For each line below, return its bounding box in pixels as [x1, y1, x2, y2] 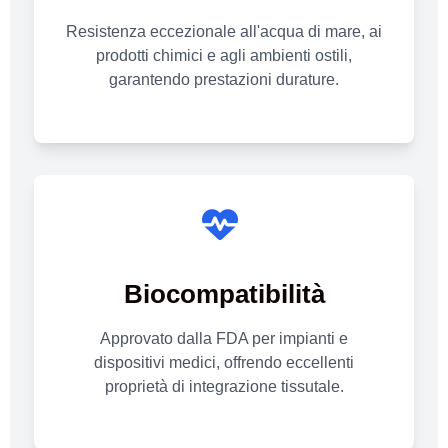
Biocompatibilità [123, 279, 325, 308]
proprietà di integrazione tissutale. [104, 377, 344, 395]
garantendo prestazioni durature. [109, 70, 339, 88]
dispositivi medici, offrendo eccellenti [94, 353, 354, 371]
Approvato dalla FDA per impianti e [100, 329, 348, 347]
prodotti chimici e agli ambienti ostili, [96, 46, 352, 64]
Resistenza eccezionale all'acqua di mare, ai [66, 22, 382, 40]
